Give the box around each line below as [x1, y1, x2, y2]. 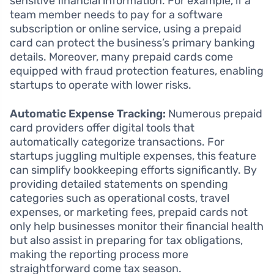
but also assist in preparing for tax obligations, [10, 234, 243, 248]
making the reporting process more [10, 248, 188, 262]
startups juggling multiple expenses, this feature [10, 149, 256, 163]
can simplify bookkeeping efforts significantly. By [10, 163, 257, 177]
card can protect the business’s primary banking [10, 36, 255, 50]
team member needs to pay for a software [10, 8, 223, 22]
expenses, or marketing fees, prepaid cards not [10, 206, 248, 220]
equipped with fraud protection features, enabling [10, 64, 264, 78]
